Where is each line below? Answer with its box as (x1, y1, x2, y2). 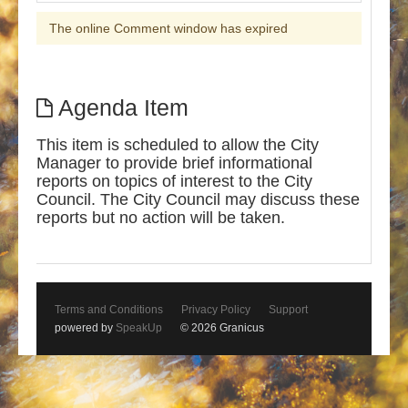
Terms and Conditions (55, 303, 163, 317)
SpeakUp (116, 321, 162, 335)
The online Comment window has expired (49, 21, 288, 36)
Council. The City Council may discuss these (36, 190, 360, 209)
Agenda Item (52, 96, 189, 121)
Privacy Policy (181, 303, 250, 317)
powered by (55, 321, 116, 335)
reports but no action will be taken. (36, 209, 285, 228)
